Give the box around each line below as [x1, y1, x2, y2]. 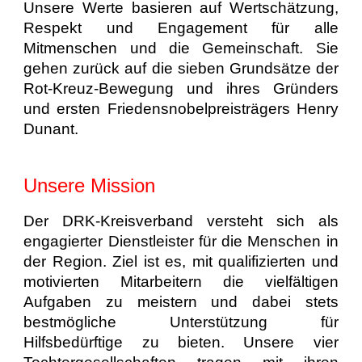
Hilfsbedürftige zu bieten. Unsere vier [23, 333, 339, 351]
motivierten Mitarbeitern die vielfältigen [23, 272, 339, 290]
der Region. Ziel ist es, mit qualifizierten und [23, 252, 339, 270]
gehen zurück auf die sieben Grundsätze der [23, 60, 339, 77]
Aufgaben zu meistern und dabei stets [23, 293, 339, 310]
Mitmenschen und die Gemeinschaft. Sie [23, 40, 339, 57]
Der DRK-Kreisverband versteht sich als [23, 212, 339, 229]
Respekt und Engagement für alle [23, 19, 339, 36]
